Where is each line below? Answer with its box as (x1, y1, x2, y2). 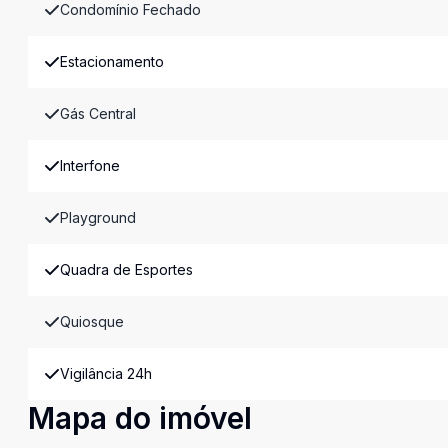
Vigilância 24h (60, 365, 152, 382)
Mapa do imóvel (28, 400, 252, 436)
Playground (60, 209, 136, 226)
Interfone (60, 157, 120, 174)
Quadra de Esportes (60, 261, 193, 278)
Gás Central (60, 105, 136, 122)
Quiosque (60, 313, 124, 330)
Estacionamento (60, 53, 164, 70)
